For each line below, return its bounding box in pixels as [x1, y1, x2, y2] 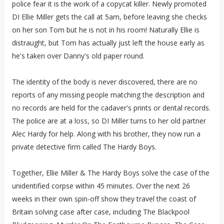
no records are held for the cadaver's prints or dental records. [11, 102, 210, 112]
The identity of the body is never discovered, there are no [11, 76, 197, 86]
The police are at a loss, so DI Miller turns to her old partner [11, 115, 206, 125]
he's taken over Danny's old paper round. [11, 50, 144, 60]
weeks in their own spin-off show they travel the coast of [11, 193, 196, 203]
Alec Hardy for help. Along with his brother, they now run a [11, 128, 200, 138]
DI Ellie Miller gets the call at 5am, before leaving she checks [11, 11, 207, 21]
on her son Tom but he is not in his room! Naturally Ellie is [11, 24, 199, 34]
